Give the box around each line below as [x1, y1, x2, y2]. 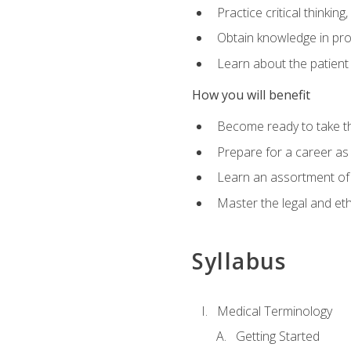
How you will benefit [191, 86, 310, 103]
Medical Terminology [216, 302, 332, 320]
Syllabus [191, 246, 287, 277]
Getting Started [235, 327, 320, 346]
